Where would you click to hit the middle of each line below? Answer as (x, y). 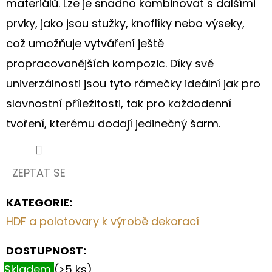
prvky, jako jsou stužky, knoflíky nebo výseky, (125, 23)
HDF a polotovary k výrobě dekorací (103, 221)
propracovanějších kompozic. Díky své (110, 63)
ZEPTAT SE (39, 172)
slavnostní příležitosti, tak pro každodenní (119, 103)
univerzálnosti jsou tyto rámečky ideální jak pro (133, 83)
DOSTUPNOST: (46, 250)
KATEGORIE (38, 202)
